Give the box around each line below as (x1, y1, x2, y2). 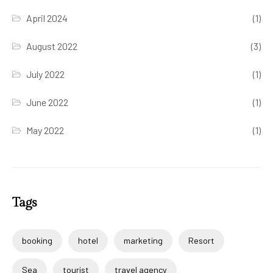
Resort (188, 235, 214, 246)
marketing (124, 235, 163, 246)
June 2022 (26, 96, 69, 108)
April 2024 (26, 12, 68, 24)
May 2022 (26, 124, 65, 136)
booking (22, 235, 52, 246)
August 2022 (26, 40, 78, 52)
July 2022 (26, 68, 65, 80)
